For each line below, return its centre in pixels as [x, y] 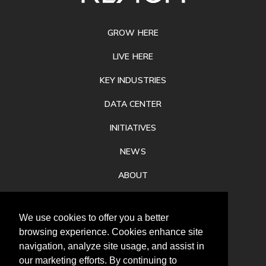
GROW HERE [133, 32]
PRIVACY [133, 199]
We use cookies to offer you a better [94, 218]
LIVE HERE [133, 56]
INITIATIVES [133, 127]
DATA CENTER [133, 104]
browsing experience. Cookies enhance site [111, 232]
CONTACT [133, 222]
